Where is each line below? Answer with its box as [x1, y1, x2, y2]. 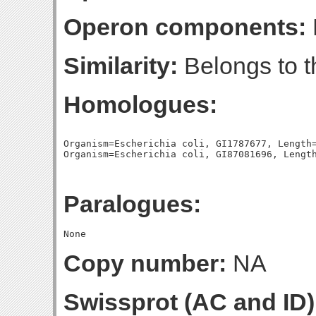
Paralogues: [63, 190, 201, 217]
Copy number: [63, 250, 226, 276]
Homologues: [63, 91, 217, 118]
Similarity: [63, 52, 178, 79]
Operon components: [63, 13, 306, 40]
